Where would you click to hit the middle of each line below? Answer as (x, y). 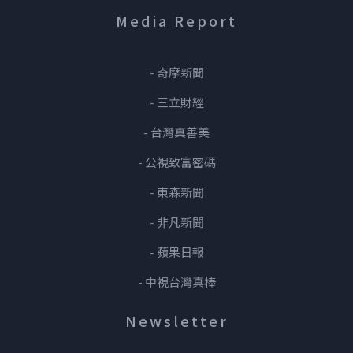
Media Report (176, 20)
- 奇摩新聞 (176, 72)
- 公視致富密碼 (176, 162)
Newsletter (176, 320)
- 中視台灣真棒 (176, 281)
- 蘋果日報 (176, 251)
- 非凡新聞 (176, 221)
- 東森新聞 (176, 191)
